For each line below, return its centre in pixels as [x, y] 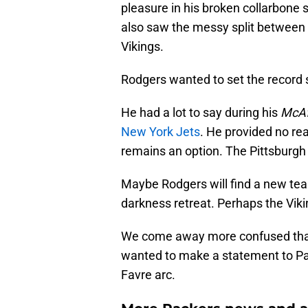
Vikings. [142, 47]
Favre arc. [148, 275]
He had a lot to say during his [201, 113]
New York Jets [161, 132]
